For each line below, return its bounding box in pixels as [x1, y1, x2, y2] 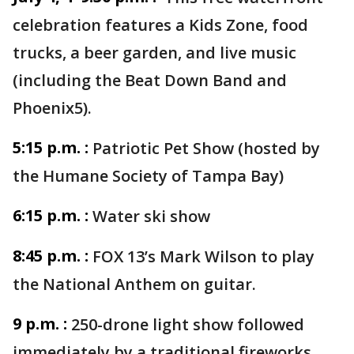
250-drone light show [71, 314, 233, 335]
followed [237, 314, 304, 335]
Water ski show [92, 205, 210, 227]
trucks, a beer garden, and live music [13, 42, 296, 63]
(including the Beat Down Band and [13, 70, 287, 91]
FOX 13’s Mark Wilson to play [92, 246, 314, 267]
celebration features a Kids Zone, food [13, 14, 308, 36]
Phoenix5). [13, 97, 92, 119]
